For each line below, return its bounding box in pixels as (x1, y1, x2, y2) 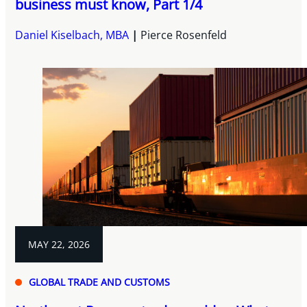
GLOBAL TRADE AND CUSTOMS (29, 275, 171, 288)
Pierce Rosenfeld (140, 27, 228, 43)
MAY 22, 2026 (28, 237, 90, 251)
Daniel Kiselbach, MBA (15, 27, 130, 43)
